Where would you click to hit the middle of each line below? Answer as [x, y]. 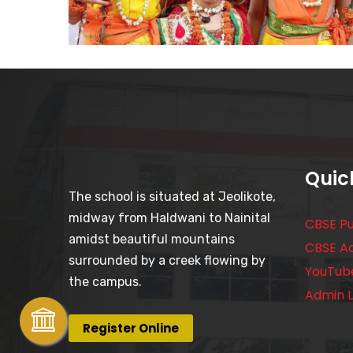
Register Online [131, 328]
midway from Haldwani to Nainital [169, 217]
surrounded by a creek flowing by [167, 260]
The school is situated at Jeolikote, [172, 196]
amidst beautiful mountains [152, 239]
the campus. [105, 281]
